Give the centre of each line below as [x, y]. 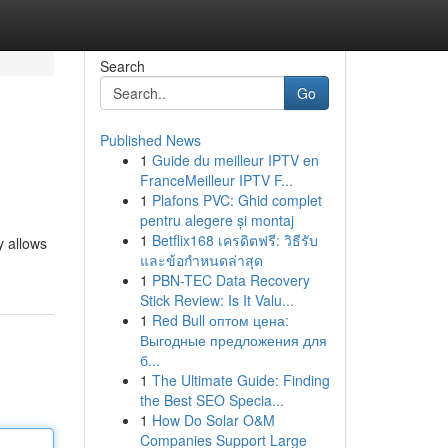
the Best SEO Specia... [211, 400]
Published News [150, 140]
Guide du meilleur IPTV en [235, 160]
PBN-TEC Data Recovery [230, 280]
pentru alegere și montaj [216, 220]
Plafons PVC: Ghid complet [236, 200]
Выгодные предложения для [233, 340]
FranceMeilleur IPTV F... [216, 180]
